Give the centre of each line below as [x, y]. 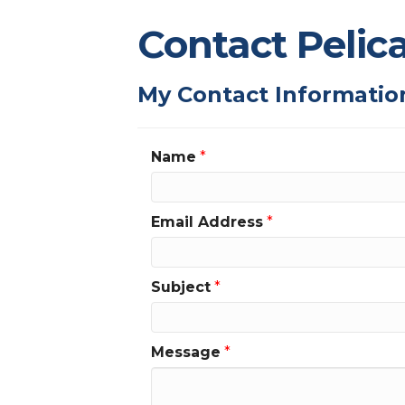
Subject [181, 287]
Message [186, 353]
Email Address [207, 222]
